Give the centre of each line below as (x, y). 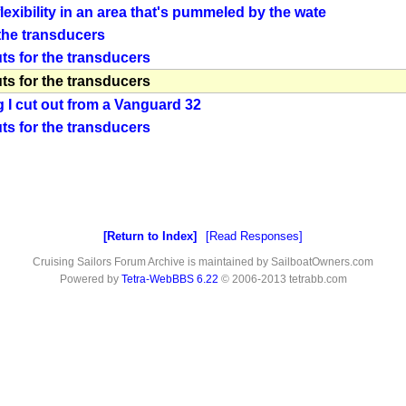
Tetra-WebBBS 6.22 (169, 280)
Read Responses (254, 237)
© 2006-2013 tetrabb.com (282, 280)
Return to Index (150, 237)
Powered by (90, 280)
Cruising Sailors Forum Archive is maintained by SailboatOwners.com (203, 262)
